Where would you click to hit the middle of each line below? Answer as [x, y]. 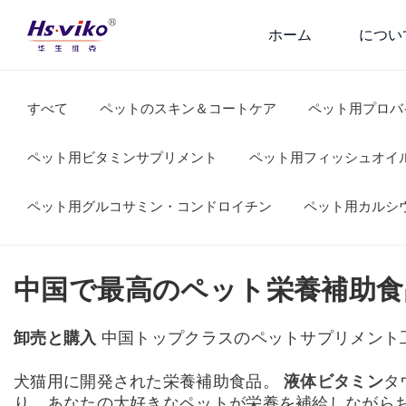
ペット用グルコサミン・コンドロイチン [150, 206]
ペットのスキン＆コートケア [188, 108]
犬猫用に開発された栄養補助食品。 [149, 381]
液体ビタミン [333, 381]
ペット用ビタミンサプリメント [122, 157]
